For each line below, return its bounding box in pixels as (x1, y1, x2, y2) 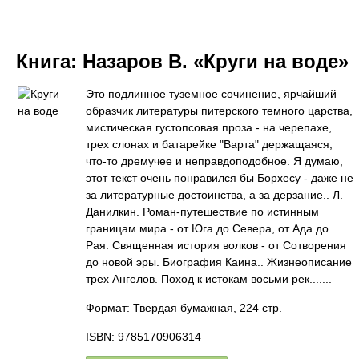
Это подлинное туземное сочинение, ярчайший (86, 87, 337, 100)
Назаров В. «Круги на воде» (83, 50, 349, 72)
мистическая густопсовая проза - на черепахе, (86, 121, 332, 134)
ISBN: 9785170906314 (86, 330, 201, 343)
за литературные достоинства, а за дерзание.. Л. (86, 188, 343, 201)
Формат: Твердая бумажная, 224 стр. (86, 301, 282, 314)
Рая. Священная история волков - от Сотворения (86, 239, 346, 252)
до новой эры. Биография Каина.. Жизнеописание (86, 256, 352, 268)
